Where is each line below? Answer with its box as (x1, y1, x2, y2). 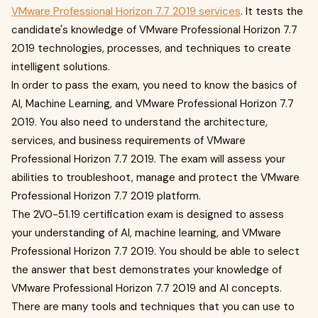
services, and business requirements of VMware (11, 133, 246, 148)
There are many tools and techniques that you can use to (11, 300, 295, 314)
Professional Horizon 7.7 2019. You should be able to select (11, 244, 300, 258)
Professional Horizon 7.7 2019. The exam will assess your (11, 152, 285, 166)
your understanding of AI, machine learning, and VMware (11, 226, 281, 240)
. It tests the (241, 4, 303, 18)
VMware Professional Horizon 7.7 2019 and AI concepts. (11, 281, 282, 295)
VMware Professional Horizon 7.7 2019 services (11, 4, 241, 18)
